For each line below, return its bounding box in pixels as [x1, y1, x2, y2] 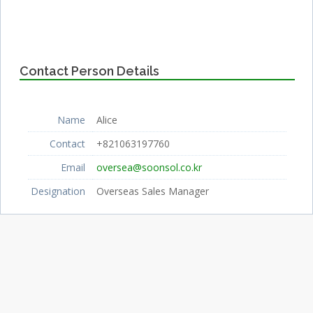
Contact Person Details [20, 63, 159, 78]
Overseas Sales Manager [96, 184, 210, 198]
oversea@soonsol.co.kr [96, 160, 203, 174]
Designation [31, 184, 86, 198]
